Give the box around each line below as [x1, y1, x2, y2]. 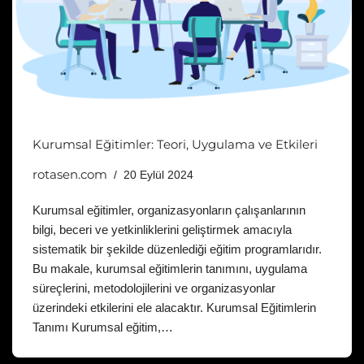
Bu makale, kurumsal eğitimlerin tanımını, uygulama [32, 261, 307, 275]
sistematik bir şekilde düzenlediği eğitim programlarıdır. [32, 241, 322, 256]
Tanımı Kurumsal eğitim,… [32, 319, 176, 334]
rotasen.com [32, 166, 107, 182]
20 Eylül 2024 [123, 168, 193, 181]
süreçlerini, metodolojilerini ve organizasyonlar [32, 280, 275, 295]
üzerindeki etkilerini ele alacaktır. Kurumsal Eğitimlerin [32, 300, 316, 314]
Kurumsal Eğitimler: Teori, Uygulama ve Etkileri [32, 136, 318, 152]
